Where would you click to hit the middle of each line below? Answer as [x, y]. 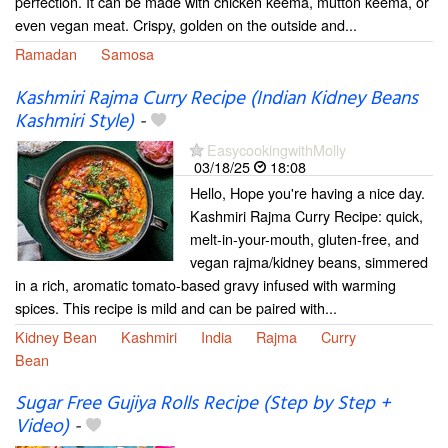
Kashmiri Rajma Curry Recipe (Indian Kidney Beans [216, 98]
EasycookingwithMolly [276, 149]
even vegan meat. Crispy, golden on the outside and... [186, 25]
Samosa [127, 54]
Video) [42, 426]
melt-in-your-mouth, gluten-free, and [304, 238]
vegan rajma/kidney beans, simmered [309, 261]
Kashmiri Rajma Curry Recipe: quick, [306, 215]
